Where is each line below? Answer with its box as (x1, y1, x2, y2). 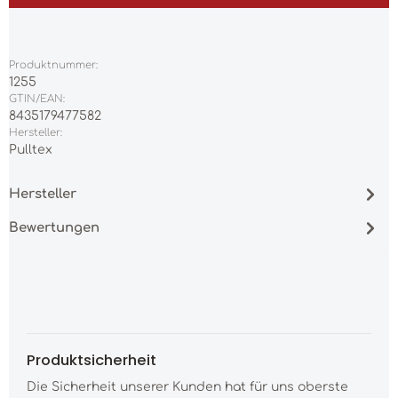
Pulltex (9, 143, 52, 157)
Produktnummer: (9, 60, 98, 72)
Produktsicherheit (27, 350, 156, 371)
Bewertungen (9, 220, 99, 235)
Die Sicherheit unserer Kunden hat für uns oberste (27, 380, 348, 394)
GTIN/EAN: (9, 93, 65, 106)
